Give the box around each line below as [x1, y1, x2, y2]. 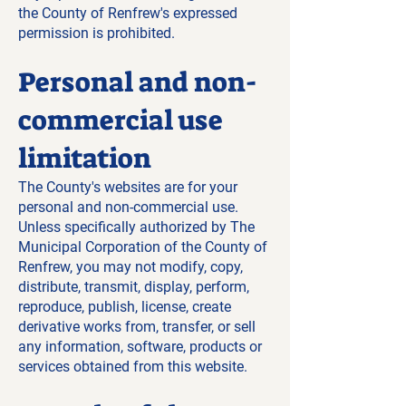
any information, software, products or [18, 338, 262, 355]
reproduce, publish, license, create [18, 298, 231, 315]
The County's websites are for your [18, 179, 237, 196]
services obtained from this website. [18, 358, 247, 375]
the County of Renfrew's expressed [18, 5, 237, 22]
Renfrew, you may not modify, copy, [18, 258, 243, 275]
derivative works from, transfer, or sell [18, 318, 256, 335]
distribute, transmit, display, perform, [18, 278, 249, 295]
